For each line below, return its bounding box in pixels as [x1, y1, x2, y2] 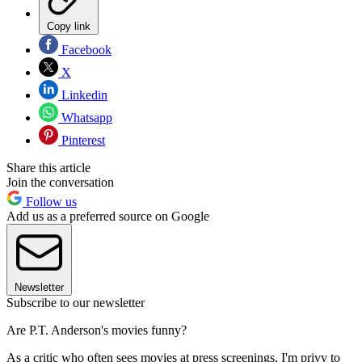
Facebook [58, 43, 112, 57]
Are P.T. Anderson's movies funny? [6, 323, 187, 338]
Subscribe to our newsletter [6, 296, 145, 310]
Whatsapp [58, 111, 112, 125]
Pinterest [58, 133, 105, 148]
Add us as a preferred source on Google [6, 209, 209, 224]
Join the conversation [6, 175, 114, 190]
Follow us [23, 195, 77, 209]
